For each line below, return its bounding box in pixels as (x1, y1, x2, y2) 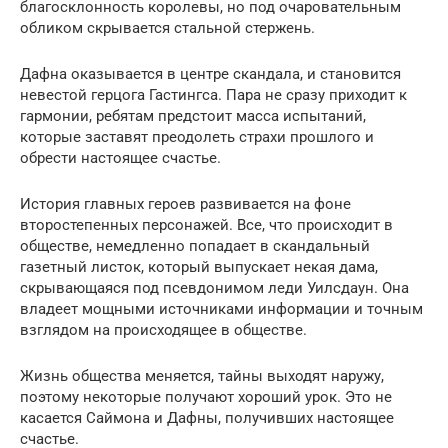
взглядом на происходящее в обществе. (20, 321, 307, 339)
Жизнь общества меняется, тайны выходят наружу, (20, 367, 384, 385)
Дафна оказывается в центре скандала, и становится (20, 65, 401, 83)
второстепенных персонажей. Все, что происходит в (20, 216, 393, 234)
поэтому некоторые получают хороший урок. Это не (20, 388, 392, 406)
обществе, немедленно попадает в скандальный (20, 237, 370, 255)
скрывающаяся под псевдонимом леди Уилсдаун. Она (20, 279, 409, 297)
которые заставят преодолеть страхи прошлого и (20, 128, 374, 146)
